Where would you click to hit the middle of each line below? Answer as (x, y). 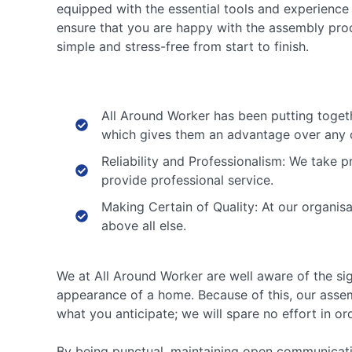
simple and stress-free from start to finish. (183, 47)
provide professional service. (187, 180)
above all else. (144, 226)
